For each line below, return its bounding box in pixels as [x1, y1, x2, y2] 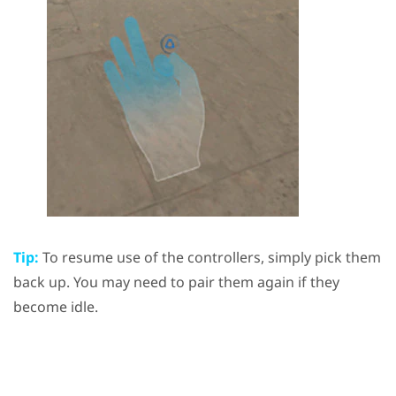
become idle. [13, 297, 98, 317]
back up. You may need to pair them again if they [13, 272, 339, 293]
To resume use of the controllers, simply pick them [39, 247, 381, 268]
